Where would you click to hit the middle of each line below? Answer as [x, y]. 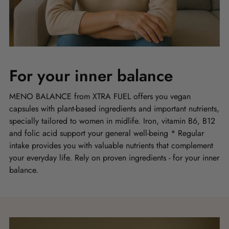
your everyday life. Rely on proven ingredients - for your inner [114, 158]
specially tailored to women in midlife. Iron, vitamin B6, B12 [112, 121]
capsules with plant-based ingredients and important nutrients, [114, 109]
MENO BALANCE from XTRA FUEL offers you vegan [100, 97]
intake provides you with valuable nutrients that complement [111, 146]
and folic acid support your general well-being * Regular [107, 133]
